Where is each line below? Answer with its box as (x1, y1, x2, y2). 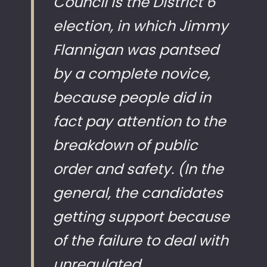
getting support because (53, 207, 229, 227)
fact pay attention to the (53, 111, 226, 132)
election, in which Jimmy (53, 16, 228, 36)
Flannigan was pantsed (53, 40, 219, 60)
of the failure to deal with (53, 231, 228, 251)
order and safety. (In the (53, 159, 223, 179)
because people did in (53, 88, 211, 108)
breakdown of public (53, 135, 198, 156)
